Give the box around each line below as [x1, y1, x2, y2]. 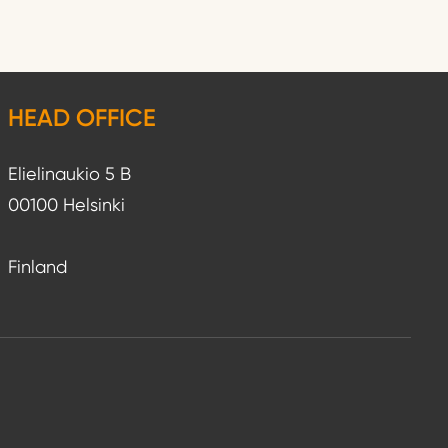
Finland [7, 256, 67, 278]
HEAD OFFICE [7, 103, 156, 133]
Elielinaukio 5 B [7, 163, 131, 185]
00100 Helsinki [7, 194, 125, 216]
